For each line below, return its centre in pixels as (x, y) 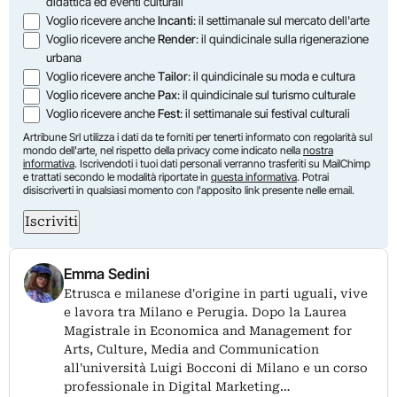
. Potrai (313, 176)
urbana (64, 57)
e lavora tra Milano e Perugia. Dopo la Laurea (205, 311)
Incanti (176, 20)
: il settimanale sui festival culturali (265, 113)
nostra (318, 150)
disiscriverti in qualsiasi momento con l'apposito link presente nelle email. (189, 190)
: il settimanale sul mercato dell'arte (282, 20)
